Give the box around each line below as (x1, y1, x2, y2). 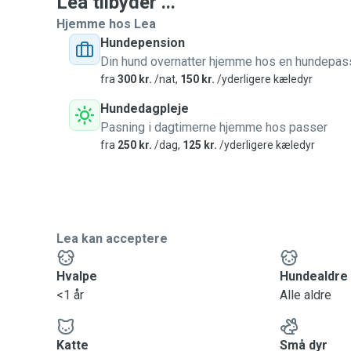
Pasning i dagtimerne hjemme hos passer (100, 120, 327, 135)
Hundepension (100, 35, 185, 50)
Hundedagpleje (100, 101, 189, 116)
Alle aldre (280, 288, 332, 302)
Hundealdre (280, 269, 349, 284)
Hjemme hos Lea (56, 16, 156, 31)
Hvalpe (56, 269, 97, 284)
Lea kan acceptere (56, 231, 168, 246)
